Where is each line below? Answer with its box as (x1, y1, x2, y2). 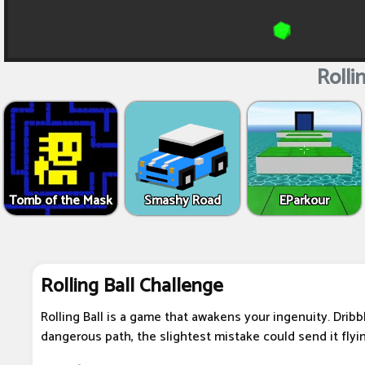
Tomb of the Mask (9, 190, 113, 213)
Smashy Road (144, 190, 221, 213)
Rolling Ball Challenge (41, 270, 223, 303)
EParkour (279, 190, 329, 213)
